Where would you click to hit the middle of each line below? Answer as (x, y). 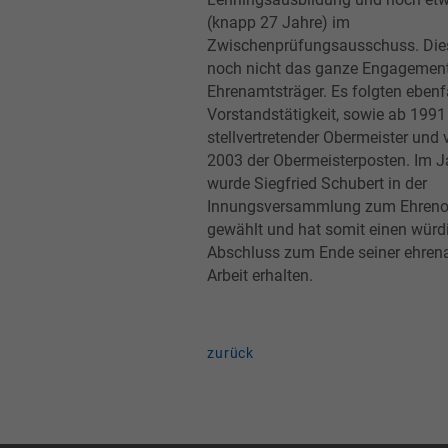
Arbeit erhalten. (260, 275)
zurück (231, 354)
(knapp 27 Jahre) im (278, 22)
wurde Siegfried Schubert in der (317, 183)
